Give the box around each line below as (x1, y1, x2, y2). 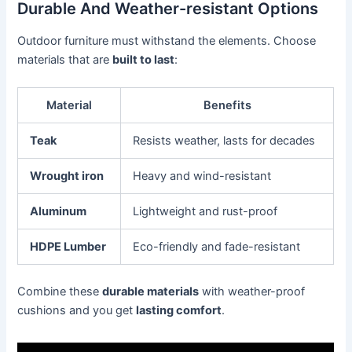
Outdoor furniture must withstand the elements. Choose (17, 33, 317, 48)
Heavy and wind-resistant (133, 168, 272, 183)
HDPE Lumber (30, 239, 107, 254)
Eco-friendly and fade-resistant (133, 239, 301, 254)
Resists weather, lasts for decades (133, 133, 316, 148)
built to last (112, 52, 175, 67)
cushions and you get (17, 302, 137, 317)
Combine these (17, 284, 103, 299)
